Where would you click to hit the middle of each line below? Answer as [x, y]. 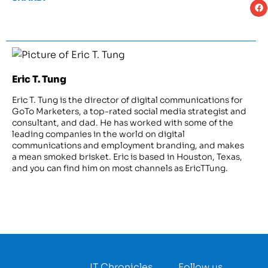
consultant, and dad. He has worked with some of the [123, 123]
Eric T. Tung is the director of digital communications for [127, 100]
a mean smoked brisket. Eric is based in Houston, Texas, [127, 157]
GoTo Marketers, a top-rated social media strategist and [129, 112]
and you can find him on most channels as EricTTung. [120, 168]
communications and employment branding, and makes [128, 146]
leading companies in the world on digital [98, 134]
